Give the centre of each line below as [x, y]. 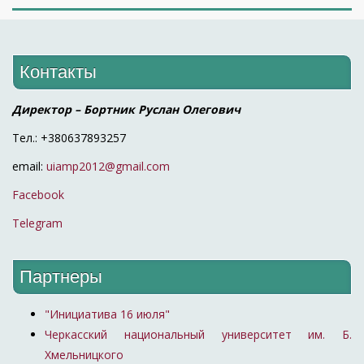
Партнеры [61, 277]
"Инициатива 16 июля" [107, 314]
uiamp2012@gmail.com [108, 166]
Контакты [58, 71]
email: [29, 166]
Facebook [38, 194]
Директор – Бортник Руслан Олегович [126, 109]
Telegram [37, 223]
